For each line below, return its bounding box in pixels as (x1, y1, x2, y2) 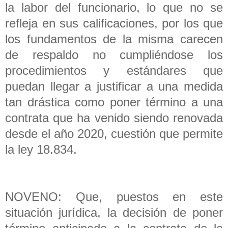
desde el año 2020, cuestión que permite (5, 126, 223, 140)
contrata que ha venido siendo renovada (5, 110, 223, 125)
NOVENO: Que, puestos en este (5, 189, 223, 204)
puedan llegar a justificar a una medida (5, 79, 223, 93)
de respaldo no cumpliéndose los (5, 47, 223, 62)
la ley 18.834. (5, 142, 80, 156)
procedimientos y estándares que (5, 63, 223, 77)
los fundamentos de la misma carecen (5, 32, 223, 46)
